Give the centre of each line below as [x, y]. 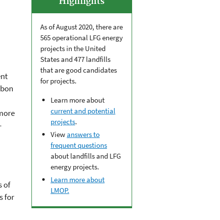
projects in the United [73, 49]
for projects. [58, 81]
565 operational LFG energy [81, 38]
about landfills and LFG [85, 156]
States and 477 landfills [75, 59]
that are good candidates [78, 70]
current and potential [83, 111]
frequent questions [79, 145]
